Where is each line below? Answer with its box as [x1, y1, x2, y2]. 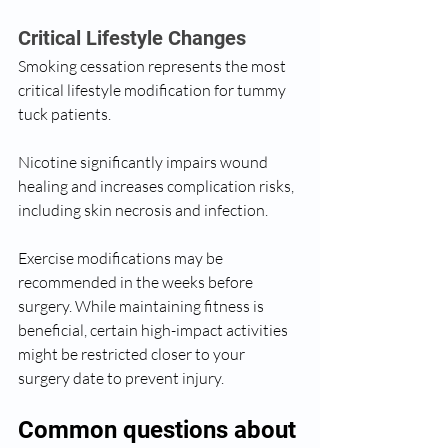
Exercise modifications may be [18, 248, 226, 268]
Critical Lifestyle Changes [18, 26, 246, 50]
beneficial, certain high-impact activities [18, 320, 291, 340]
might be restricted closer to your [18, 344, 248, 364]
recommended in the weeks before [18, 272, 256, 292]
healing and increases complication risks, [18, 176, 297, 196]
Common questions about [18, 416, 302, 444]
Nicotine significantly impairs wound [18, 152, 271, 172]
